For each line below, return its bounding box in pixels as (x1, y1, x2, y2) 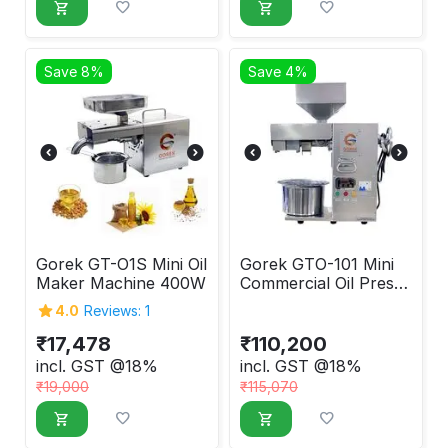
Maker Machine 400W (36, 272, 206, 293)
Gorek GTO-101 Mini (240, 253, 394, 274)
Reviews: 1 (84, 302, 150, 320)
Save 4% (248, 62, 308, 80)
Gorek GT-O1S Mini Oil (36, 253, 207, 274)
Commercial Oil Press (240, 272, 402, 293)
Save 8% (44, 62, 104, 80)
